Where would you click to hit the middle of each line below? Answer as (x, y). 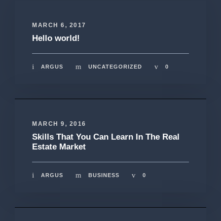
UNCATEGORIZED (115, 66)
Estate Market (59, 147)
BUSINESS (104, 175)
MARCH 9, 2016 (59, 124)
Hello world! (56, 38)
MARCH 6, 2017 (59, 25)
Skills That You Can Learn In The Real (106, 137)
